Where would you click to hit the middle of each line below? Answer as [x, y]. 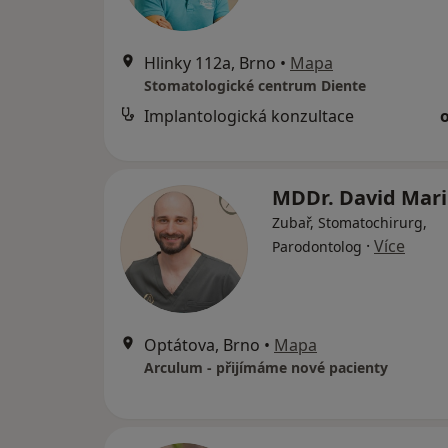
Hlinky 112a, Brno [210, 63]
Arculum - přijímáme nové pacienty [266, 367]
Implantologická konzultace [249, 116]
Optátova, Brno [202, 345]
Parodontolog [317, 246]
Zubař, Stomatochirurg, [349, 222]
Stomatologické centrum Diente [255, 85]
